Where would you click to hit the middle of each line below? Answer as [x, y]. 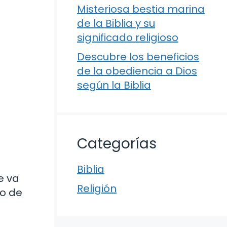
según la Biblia [114, 85]
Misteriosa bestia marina [141, 9]
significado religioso [128, 37]
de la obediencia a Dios [137, 71]
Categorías [117, 144]
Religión [97, 188]
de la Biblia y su [116, 23]
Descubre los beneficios [138, 57]
